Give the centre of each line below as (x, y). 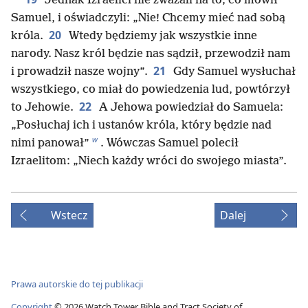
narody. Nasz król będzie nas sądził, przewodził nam (151, 54)
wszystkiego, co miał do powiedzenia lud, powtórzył (151, 89)
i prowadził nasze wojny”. (79, 71)
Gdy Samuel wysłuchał (233, 71)
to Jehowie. (42, 107)
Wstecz (69, 215)
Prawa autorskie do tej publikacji (77, 284)
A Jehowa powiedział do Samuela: (190, 107)
